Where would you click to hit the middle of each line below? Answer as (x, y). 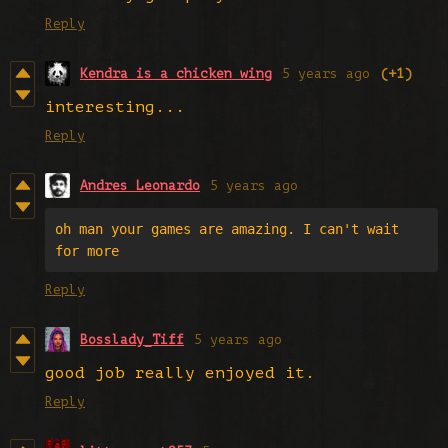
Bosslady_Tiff (132, 339)
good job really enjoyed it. (180, 372)
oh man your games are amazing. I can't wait (227, 228)
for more (87, 250)
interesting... (115, 106)
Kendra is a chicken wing (176, 73)
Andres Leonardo (140, 185)
